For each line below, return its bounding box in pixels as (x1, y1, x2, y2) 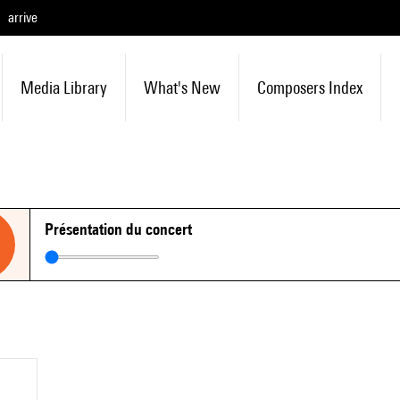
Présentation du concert (45, 220, 192, 238)
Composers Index (256, 78, 362, 97)
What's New (143, 78, 221, 97)
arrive (8, 9, 37, 26)
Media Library (20, 78, 107, 97)
